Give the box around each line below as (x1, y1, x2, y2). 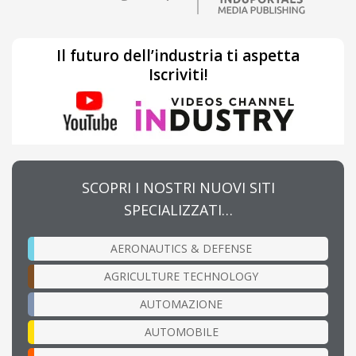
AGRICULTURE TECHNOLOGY (104, 269, 258, 284)
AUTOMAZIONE (140, 296, 222, 312)
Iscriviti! (148, 64, 208, 86)
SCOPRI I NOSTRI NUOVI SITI (81, 178, 275, 198)
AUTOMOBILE (144, 324, 219, 340)
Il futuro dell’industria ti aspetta (56, 45, 300, 67)
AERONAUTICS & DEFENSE (110, 241, 252, 257)
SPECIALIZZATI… (123, 200, 233, 220)
